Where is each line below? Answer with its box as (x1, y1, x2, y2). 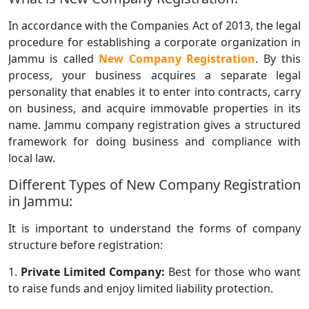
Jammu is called (8, 51, 99, 67)
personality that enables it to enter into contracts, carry (8, 84, 301, 100)
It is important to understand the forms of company (8, 221, 301, 237)
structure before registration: (8, 237, 163, 253)
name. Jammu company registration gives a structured (8, 117, 301, 133)
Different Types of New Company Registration (8, 175, 301, 195)
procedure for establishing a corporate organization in (8, 34, 301, 50)
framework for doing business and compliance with (8, 134, 301, 150)
